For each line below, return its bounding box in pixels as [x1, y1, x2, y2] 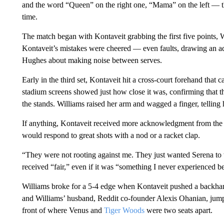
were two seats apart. [144, 206, 212, 214]
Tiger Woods [103, 206, 144, 214]
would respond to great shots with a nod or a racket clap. [21, 131, 200, 139]
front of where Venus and [21, 206, 104, 214]
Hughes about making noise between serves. [21, 56, 162, 64]
